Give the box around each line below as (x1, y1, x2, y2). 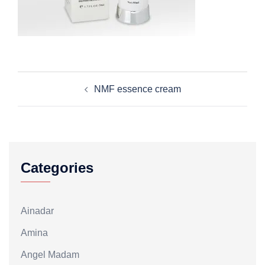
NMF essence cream (93, 84, 181, 94)
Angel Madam (21, 250, 79, 260)
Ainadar (21, 206, 54, 216)
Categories (21, 160, 93, 176)
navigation (17, 88, 89, 104)
